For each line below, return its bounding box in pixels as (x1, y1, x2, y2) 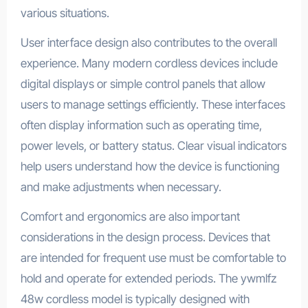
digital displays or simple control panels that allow (20, 76, 265, 91)
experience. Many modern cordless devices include (20, 56, 278, 70)
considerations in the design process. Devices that (20, 230, 270, 244)
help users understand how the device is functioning (20, 159, 280, 173)
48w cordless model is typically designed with (20, 291, 250, 306)
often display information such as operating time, (20, 118, 262, 132)
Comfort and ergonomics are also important (20, 209, 240, 223)
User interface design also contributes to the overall (20, 35, 277, 49)
